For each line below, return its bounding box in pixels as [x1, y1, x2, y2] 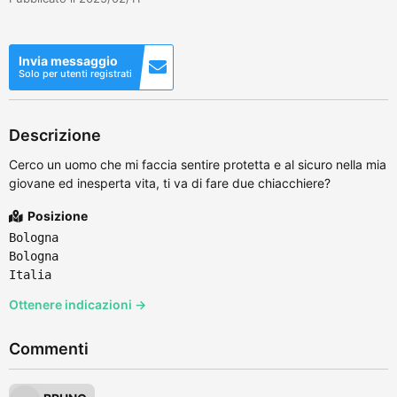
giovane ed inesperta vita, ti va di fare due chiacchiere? [9, 175, 331, 191]
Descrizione [9, 125, 101, 144]
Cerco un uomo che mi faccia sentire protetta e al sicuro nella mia [9, 156, 386, 172]
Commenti [9, 339, 89, 358]
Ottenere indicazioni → [9, 296, 146, 312]
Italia [9, 267, 51, 282]
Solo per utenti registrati [19, 66, 132, 80]
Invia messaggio [19, 52, 118, 68]
